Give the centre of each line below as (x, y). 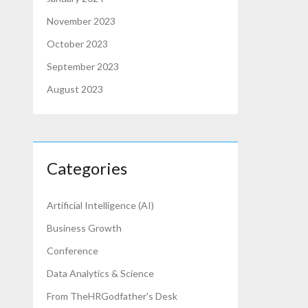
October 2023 (78, 43)
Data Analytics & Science (101, 273)
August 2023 (75, 89)
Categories (87, 168)
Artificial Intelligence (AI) (101, 205)
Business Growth (85, 228)
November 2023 (81, 21)
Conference (73, 250)
